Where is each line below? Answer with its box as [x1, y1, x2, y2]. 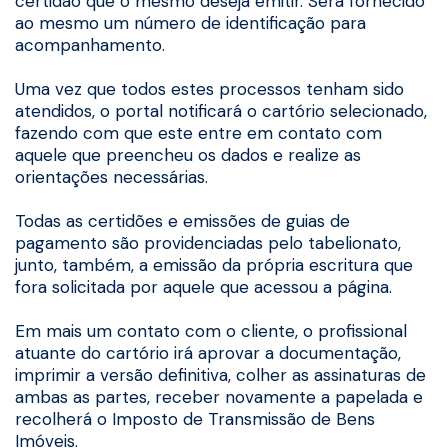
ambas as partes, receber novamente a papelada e [15, 386, 423, 409]
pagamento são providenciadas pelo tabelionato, [15, 232, 401, 255]
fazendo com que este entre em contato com [15, 121, 382, 144]
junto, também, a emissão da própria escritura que [15, 254, 413, 277]
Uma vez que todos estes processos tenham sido [15, 77, 404, 100]
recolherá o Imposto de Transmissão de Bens [15, 408, 375, 431]
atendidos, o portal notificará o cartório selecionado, [15, 99, 427, 122]
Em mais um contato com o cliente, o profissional [15, 320, 407, 343]
